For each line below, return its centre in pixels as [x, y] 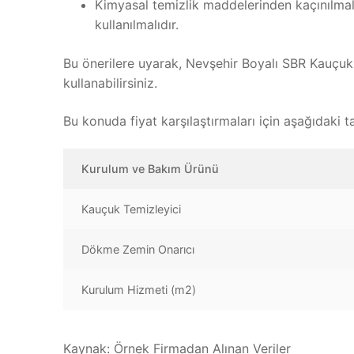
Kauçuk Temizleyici [132, 209]
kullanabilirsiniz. [110, 83]
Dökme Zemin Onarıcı [138, 250]
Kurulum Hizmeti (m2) [139, 290]
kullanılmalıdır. [137, 24]
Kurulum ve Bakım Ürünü [151, 169]
